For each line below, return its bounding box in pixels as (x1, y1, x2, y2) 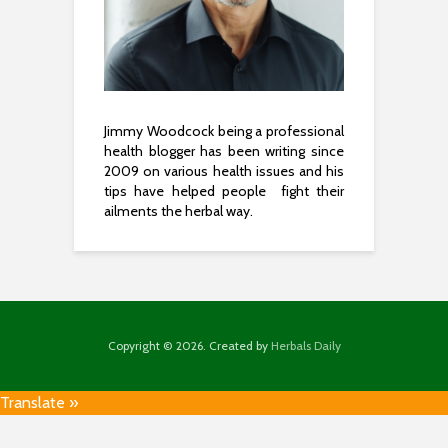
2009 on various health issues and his (104, 162, 344, 180)
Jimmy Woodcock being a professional (104, 122, 344, 140)
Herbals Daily (270, 338, 341, 353)
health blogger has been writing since (104, 142, 344, 160)
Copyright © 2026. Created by (107, 338, 271, 353)
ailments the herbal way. (104, 202, 253, 220)
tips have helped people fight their (104, 182, 344, 200)
